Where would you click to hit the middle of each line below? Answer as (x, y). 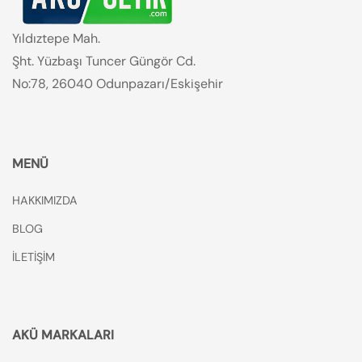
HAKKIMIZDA (45, 200)
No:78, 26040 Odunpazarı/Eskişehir (118, 83)
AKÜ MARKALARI (63, 335)
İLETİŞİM (34, 257)
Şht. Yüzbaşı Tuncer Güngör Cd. (104, 61)
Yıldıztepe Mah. (56, 38)
